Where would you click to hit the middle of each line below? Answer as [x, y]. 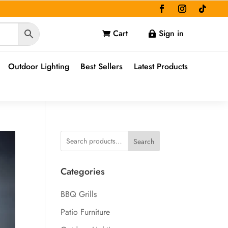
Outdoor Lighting [38, 66]
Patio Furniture [85, 212]
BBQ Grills [79, 194]
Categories [83, 172]
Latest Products [161, 66]
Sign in [172, 33]
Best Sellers [101, 66]
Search [144, 141]
